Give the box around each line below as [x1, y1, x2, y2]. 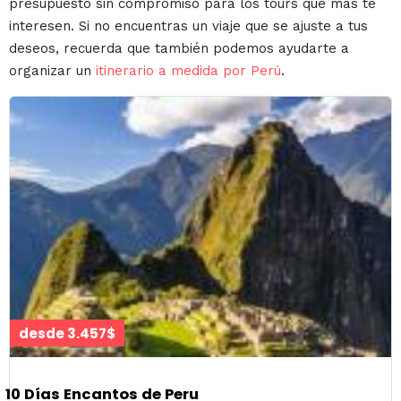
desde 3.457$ [19, 324, 115, 344]
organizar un [9, 62, 96, 79]
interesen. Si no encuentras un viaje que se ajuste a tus [9, 17, 368, 34]
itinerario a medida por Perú [96, 62, 281, 79]
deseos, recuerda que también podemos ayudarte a [9, 39, 349, 56]
